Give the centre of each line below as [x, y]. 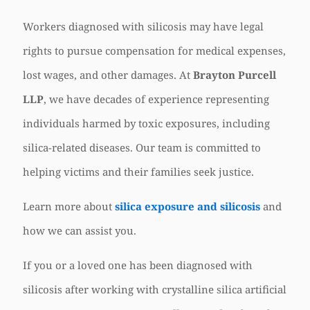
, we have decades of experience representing [156, 99]
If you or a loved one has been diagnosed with [138, 265]
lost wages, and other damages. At [108, 75]
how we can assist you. [80, 230]
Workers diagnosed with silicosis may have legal [143, 26]
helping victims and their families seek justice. [138, 172]
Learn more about [69, 206]
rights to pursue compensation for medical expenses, [154, 51]
